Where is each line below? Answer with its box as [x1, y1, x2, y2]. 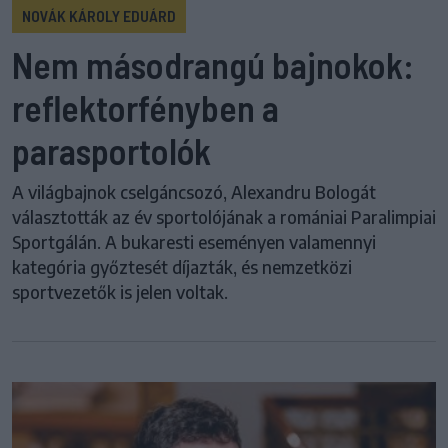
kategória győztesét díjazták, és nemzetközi [12, 256, 352, 279]
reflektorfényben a [12, 86, 279, 130]
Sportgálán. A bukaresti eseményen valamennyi [12, 231, 376, 254]
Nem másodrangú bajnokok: [12, 43, 414, 87]
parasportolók [12, 129, 211, 173]
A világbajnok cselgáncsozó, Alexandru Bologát [12, 181, 376, 204]
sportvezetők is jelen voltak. [12, 281, 228, 304]
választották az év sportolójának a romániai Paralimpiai [12, 206, 436, 229]
